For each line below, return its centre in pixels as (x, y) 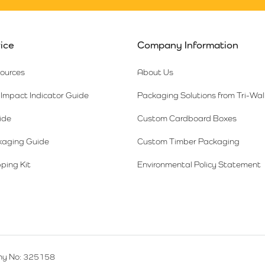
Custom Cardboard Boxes (187, 118)
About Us (156, 72)
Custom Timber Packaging (189, 141)
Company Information (188, 45)
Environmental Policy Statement (199, 164)
